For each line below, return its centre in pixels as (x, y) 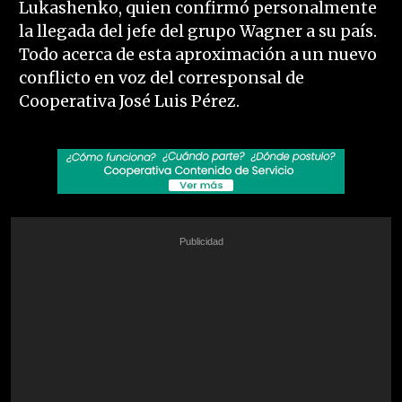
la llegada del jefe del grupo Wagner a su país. (197, 32)
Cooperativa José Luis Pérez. (129, 102)
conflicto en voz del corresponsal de (161, 79)
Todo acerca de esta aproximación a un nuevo (197, 55)
